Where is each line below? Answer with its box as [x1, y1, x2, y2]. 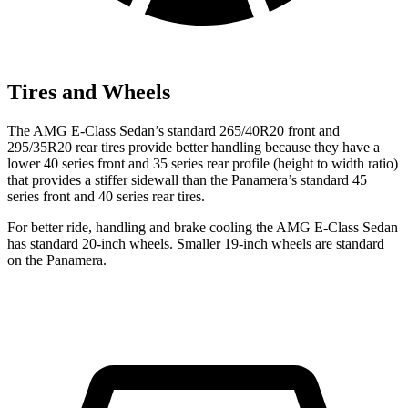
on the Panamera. [7, 251, 107, 268]
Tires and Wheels [7, 79, 170, 104]
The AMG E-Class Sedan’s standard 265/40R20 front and [7, 122, 340, 138]
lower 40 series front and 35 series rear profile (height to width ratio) [7, 155, 398, 171]
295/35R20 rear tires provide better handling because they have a [7, 138, 380, 155]
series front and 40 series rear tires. [7, 188, 205, 204]
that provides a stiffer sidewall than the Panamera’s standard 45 [7, 171, 367, 188]
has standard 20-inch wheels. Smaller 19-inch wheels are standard [7, 235, 384, 251]
